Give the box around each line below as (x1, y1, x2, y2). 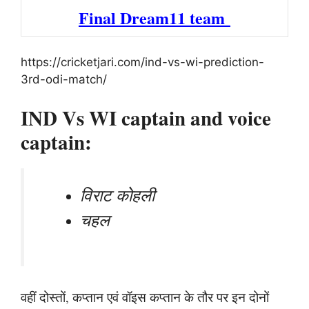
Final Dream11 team (79, 5, 230, 30)
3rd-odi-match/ (21, 72, 107, 86)
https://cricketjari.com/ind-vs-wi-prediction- (21, 55, 264, 69)
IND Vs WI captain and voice (21, 103, 271, 132)
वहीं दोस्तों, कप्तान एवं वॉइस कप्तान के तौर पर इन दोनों (21, 288, 269, 306)
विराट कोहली (80, 183, 155, 206)
